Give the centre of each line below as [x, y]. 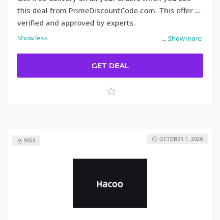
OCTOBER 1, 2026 [181, 139]
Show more [185, 38]
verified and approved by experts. [76, 23]
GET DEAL [110, 66]
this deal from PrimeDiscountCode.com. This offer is [109, 10]
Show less [32, 38]
